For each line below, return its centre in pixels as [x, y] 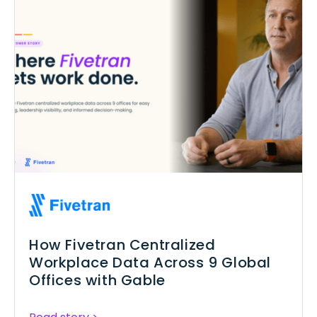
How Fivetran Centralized [122, 245]
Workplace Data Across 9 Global [150, 263]
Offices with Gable [97, 281]
